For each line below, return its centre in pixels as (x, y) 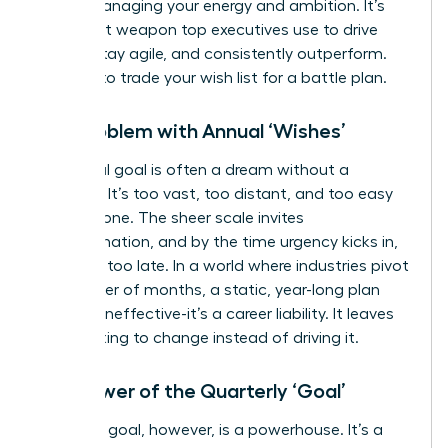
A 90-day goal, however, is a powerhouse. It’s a (210, 429)
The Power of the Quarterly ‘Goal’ (191, 390)
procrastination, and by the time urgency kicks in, (217, 241)
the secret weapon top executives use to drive (207, 29)
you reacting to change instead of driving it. (198, 337)
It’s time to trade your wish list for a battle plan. (212, 77)
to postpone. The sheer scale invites (170, 217)
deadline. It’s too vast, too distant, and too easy (215, 193)
